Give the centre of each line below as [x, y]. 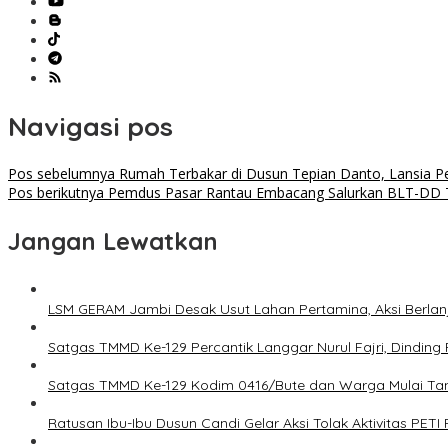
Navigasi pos [90, 126]
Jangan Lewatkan [113, 241]
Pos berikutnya [56, 193]
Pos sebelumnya [61, 174]
